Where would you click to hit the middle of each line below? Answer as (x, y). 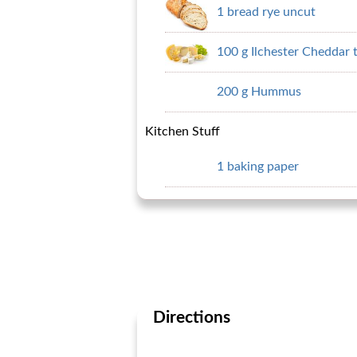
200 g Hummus (259, 92)
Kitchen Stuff (182, 131)
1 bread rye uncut (266, 12)
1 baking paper (258, 167)
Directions (192, 318)
